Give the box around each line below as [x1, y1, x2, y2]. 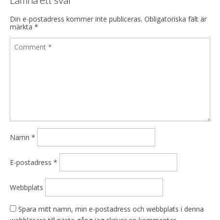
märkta [10, 22, 34, 31]
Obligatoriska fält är [144, 14, 207, 24]
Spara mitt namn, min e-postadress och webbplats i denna [18, 204, 204, 214]
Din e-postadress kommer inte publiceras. [10, 14, 142, 24]
